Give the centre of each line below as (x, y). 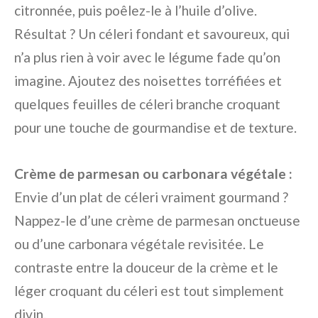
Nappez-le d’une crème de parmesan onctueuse (157, 221)
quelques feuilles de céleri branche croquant (147, 104)
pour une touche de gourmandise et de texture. (155, 128)
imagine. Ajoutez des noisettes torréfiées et (148, 81)
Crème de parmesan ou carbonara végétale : (153, 174)
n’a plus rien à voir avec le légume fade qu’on (147, 57)
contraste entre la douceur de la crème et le (146, 268)
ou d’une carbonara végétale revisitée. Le (139, 244)
